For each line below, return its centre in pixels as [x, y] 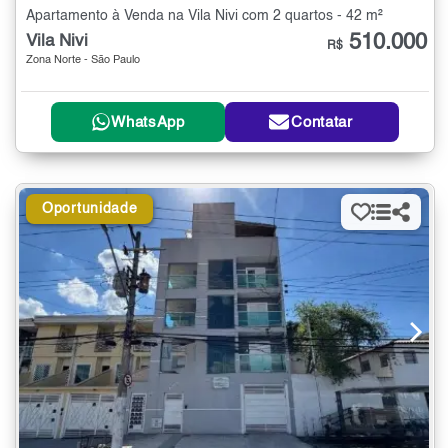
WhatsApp [148, 122]
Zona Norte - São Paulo [83, 60]
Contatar [322, 122]
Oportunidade [90, 209]
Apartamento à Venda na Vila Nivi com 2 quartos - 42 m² [204, 15]
